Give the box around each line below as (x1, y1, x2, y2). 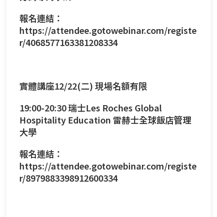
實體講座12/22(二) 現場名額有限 (19, 79, 147, 92)
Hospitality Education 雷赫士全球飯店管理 (19, 113, 191, 126)
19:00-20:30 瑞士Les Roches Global (19, 101, 162, 114)
